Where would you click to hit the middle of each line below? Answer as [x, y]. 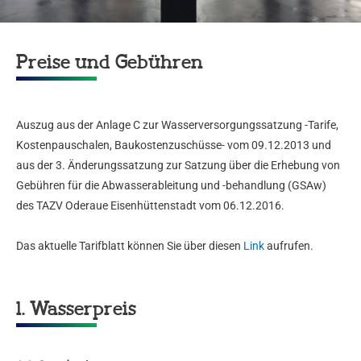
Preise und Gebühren [110, 64]
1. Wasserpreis [76, 310]
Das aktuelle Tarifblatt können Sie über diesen [130, 246]
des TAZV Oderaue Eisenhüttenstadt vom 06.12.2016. [150, 206]
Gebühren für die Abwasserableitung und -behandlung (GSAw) [171, 186]
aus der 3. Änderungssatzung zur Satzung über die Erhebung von [178, 166]
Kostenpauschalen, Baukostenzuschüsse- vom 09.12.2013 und [174, 145]
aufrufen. [289, 246]
